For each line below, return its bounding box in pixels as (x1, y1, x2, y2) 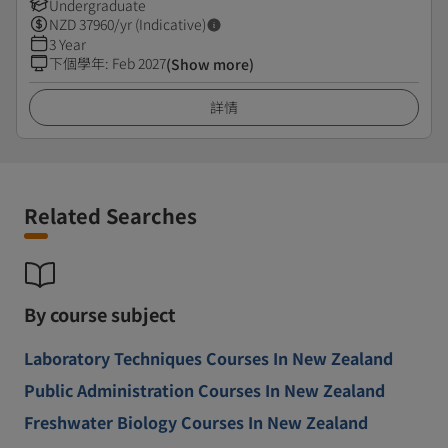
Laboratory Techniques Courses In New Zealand (24, 346, 393, 370)
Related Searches (24, 201, 197, 230)
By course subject (24, 301, 176, 327)
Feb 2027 (112, 53, 166, 73)
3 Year (49, 34, 86, 54)
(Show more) (166, 54, 254, 74)
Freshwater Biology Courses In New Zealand (24, 410, 368, 434)
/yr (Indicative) (114, 14, 206, 34)
